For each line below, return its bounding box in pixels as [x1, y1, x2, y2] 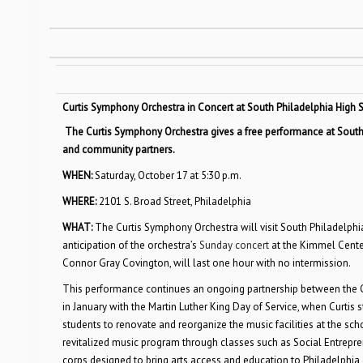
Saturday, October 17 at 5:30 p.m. [94, 169, 241, 182]
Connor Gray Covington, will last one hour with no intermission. [62, 256, 351, 270]
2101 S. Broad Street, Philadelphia [98, 194, 251, 208]
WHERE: [62, 194, 99, 208]
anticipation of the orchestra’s [62, 238, 199, 252]
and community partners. [62, 143, 175, 156]
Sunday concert [199, 238, 269, 252]
